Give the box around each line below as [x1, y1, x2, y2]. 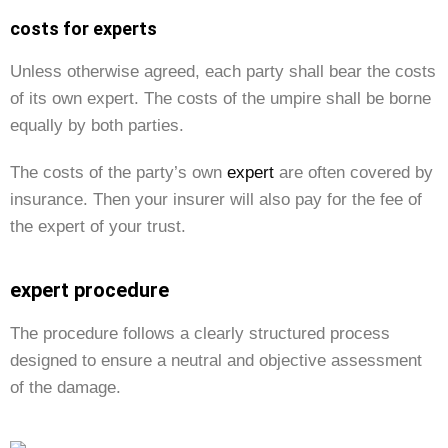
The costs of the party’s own [10, 163, 227, 182]
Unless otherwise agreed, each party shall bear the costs [10, 62, 436, 81]
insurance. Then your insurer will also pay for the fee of [10, 190, 422, 209]
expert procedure [10, 278, 169, 302]
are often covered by [274, 163, 433, 182]
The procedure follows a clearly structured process [10, 324, 390, 343]
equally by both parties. [10, 116, 184, 135]
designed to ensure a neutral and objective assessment [10, 351, 422, 370]
